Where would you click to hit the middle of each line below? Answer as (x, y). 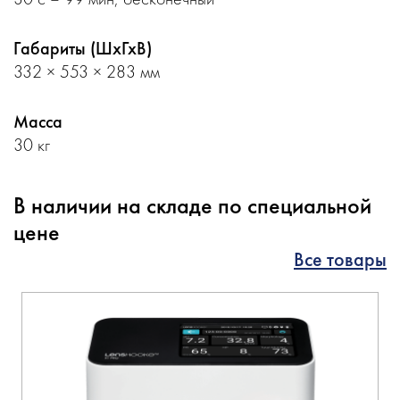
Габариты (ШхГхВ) (83, 48)
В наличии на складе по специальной (192, 205)
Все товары (340, 259)
